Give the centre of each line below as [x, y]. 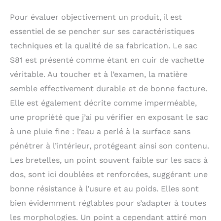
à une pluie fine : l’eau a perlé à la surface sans [100, 131]
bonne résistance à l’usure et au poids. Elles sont [104, 188]
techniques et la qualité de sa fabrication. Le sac [104, 45]
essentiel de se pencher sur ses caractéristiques [102, 31]
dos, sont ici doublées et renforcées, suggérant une [109, 174]
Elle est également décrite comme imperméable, [103, 103]
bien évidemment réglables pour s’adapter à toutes [108, 203]
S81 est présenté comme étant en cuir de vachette [107, 60]
